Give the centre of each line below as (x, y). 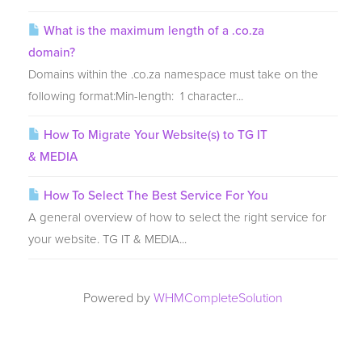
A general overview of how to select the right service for (177, 217)
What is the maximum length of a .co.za (152, 31)
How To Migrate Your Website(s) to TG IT (154, 135)
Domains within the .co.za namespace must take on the (173, 74)
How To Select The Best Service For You (154, 196)
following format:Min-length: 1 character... (136, 96)
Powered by (118, 298)
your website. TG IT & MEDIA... (107, 239)
